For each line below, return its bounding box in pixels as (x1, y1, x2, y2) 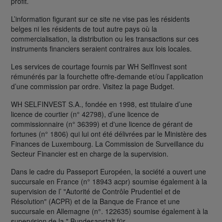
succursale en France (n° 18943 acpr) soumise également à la (11, 176, 207, 186)
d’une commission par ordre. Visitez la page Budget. (11, 81, 174, 91)
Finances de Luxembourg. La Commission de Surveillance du (11, 138, 204, 149)
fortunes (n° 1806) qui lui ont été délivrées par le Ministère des (11, 128, 207, 139)
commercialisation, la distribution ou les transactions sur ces (11, 33, 199, 44)
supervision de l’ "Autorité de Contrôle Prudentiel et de (11, 186, 180, 196)
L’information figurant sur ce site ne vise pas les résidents (11, 13, 190, 24)
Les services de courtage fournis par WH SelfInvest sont (11, 61, 187, 71)
